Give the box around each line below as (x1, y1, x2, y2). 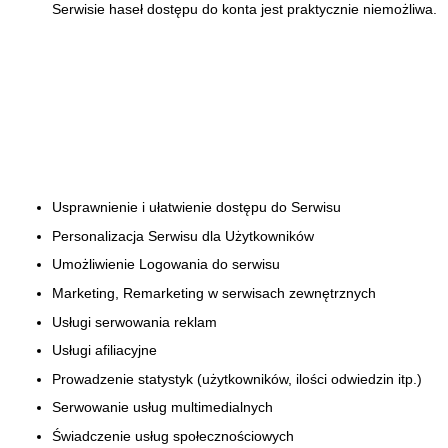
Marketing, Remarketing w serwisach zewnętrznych (52, 284, 376, 301)
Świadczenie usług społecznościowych (52, 427, 294, 444)
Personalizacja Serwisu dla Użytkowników (52, 227, 314, 244)
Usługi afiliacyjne (52, 342, 157, 359)
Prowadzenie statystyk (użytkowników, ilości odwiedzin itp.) (52, 370, 422, 387)
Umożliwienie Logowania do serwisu (52, 256, 280, 273)
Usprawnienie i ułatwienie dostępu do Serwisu (52, 199, 341, 216)
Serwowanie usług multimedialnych (52, 399, 273, 416)
